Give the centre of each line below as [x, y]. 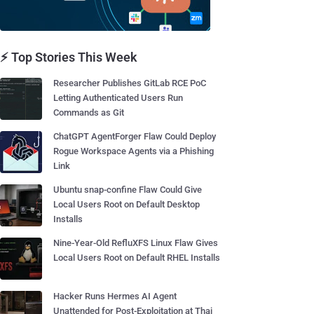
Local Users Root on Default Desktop [127, 204]
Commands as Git [89, 112]
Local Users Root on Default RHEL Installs [137, 258]
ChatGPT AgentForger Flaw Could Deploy [135, 136]
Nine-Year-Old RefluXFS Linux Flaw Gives [136, 243]
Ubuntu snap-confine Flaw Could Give [128, 190]
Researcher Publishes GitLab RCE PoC [130, 83]
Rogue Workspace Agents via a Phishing [134, 151]
